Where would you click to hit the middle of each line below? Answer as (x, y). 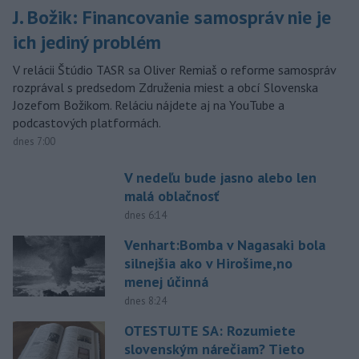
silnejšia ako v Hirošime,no (208, 263)
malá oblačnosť (171, 196)
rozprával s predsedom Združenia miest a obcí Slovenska (165, 87)
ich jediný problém (87, 42)
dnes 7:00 (34, 141)
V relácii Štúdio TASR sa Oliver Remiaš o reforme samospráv (174, 69)
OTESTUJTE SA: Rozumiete (210, 330)
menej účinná (166, 281)
